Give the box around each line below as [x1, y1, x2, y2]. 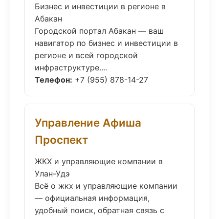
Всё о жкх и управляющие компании [35, 181, 177, 191]
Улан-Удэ [35, 169, 70, 178]
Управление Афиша [35, 116, 141, 129]
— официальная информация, [35, 193, 150, 203]
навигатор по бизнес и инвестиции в [35, 38, 178, 48]
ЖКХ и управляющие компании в [35, 156, 163, 166]
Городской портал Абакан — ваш [35, 26, 164, 36]
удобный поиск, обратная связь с [35, 205, 164, 215]
